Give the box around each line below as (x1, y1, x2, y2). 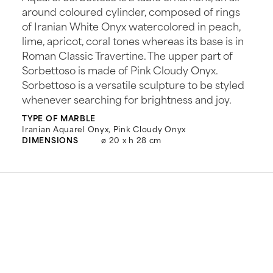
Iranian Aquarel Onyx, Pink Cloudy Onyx (22, 122, 186, 135)
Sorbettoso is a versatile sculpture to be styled (22, 76, 245, 93)
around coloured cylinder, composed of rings (22, 3, 241, 19)
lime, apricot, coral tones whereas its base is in (22, 32, 244, 49)
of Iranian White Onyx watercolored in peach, (22, 18, 241, 34)
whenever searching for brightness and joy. (22, 91, 232, 107)
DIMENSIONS (22, 133, 79, 146)
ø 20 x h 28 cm (101, 133, 162, 146)
